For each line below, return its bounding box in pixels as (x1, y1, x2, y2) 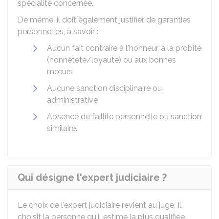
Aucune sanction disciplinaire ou (47, 84, 162, 93)
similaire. (47, 124, 77, 133)
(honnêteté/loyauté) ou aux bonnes (47, 55, 176, 65)
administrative (47, 95, 98, 105)
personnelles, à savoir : (18, 27, 98, 36)
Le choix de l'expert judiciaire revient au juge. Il (18, 200, 181, 210)
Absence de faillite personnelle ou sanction (47, 112, 201, 121)
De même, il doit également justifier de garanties (18, 15, 191, 24)
